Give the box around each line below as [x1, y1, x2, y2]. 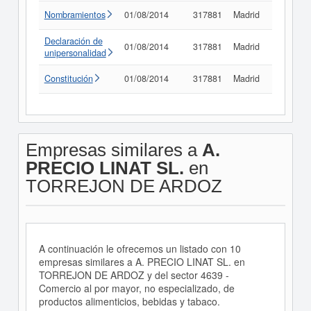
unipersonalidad [44, 47, 106, 59]
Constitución [44, 72, 93, 85]
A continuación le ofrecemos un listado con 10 [38, 242, 241, 255]
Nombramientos [44, 8, 106, 21]
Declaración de [44, 35, 103, 47]
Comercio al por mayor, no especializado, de [38, 281, 235, 295]
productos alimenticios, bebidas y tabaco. [38, 294, 220, 308]
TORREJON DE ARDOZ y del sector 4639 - [38, 268, 229, 282]
